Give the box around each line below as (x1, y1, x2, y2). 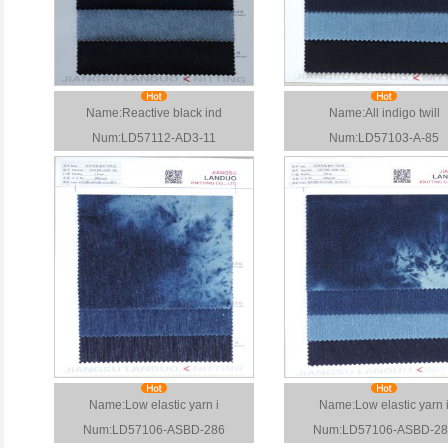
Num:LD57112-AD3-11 (92, 131, 216, 145)
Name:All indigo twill (328, 106, 440, 120)
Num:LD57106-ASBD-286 (83, 423, 225, 437)
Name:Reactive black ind (86, 106, 222, 120)
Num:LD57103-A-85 (329, 131, 439, 145)
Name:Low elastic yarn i (89, 398, 219, 412)
